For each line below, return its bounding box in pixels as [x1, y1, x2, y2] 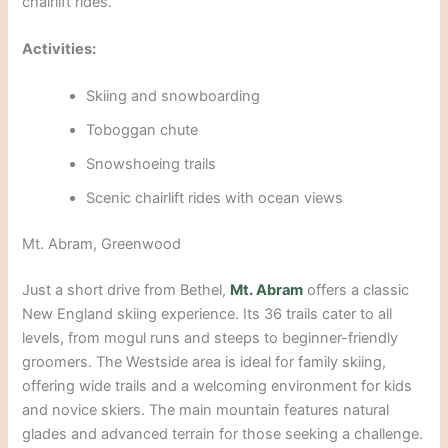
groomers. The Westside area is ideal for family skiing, [22, 352, 387, 371]
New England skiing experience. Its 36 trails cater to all [22, 304, 393, 323]
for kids [357, 376, 413, 395]
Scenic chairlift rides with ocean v [86, 189, 313, 208]
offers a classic [307, 280, 410, 299]
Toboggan [86, 121, 157, 140]
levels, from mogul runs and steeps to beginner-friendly [22, 328, 399, 347]
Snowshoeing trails [86, 155, 217, 174]
